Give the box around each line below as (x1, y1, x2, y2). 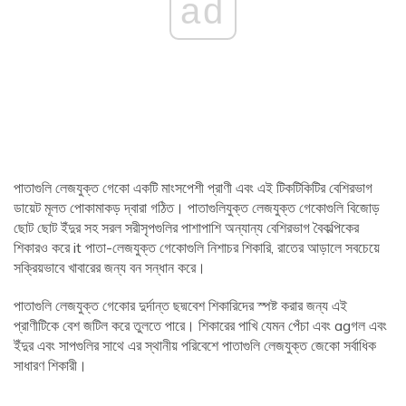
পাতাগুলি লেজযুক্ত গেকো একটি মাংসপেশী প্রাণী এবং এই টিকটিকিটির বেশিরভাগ (14, 179, 372, 198)
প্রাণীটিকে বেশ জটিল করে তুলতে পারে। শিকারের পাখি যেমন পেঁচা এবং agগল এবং (14, 316, 387, 335)
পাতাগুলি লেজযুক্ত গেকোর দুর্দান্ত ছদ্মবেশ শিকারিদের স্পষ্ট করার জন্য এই (14, 296, 347, 315)
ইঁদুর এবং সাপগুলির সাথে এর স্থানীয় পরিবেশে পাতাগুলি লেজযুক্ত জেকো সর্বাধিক (14, 336, 376, 355)
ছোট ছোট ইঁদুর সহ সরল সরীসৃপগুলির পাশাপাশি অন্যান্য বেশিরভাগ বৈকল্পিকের (14, 218, 359, 237)
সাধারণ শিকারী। (14, 356, 87, 375)
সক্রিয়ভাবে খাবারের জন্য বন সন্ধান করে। (14, 258, 206, 277)
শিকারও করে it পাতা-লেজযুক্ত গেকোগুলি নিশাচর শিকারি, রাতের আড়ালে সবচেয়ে (14, 238, 380, 257)
